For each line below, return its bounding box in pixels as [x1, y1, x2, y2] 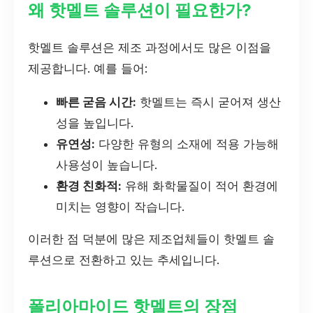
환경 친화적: [56, 178, 122, 193]
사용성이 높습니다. [56, 157, 157, 172]
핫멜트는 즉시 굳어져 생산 [136, 94, 281, 109]
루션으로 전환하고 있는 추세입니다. [28, 253, 219, 268]
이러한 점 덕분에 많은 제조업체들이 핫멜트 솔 [28, 232, 275, 247]
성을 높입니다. [56, 115, 133, 130]
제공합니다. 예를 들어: [28, 61, 147, 75]
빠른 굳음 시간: [56, 94, 136, 109]
